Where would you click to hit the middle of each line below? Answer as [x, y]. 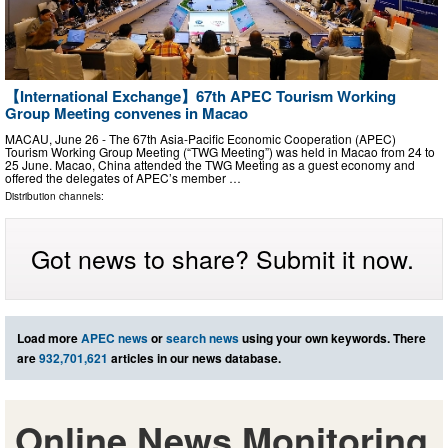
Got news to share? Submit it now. [222, 257]
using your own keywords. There [332, 337]
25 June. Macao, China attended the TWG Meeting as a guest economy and [210, 164]
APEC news [114, 337]
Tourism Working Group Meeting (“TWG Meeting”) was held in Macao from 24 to [220, 151]
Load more [49, 337]
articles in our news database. [194, 357]
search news [202, 337]
